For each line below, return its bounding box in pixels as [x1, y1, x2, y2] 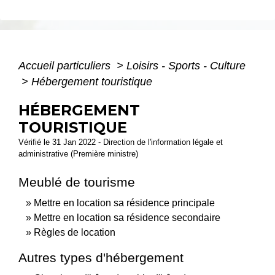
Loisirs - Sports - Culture [126, 59, 246, 72]
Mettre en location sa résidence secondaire [34, 212, 220, 223]
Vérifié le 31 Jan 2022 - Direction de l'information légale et [18, 137, 223, 147]
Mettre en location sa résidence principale [34, 197, 215, 208]
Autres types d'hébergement [18, 250, 184, 265]
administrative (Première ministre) [18, 149, 138, 158]
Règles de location [34, 227, 115, 238]
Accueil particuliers [18, 59, 114, 72]
